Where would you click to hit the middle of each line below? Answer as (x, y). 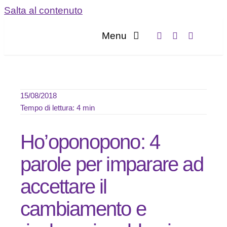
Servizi (210, 93)
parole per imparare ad (111, 164)
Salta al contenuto (43, 10)
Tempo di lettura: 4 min (57, 108)
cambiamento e (83, 209)
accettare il (63, 186)
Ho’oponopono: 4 (90, 142)
